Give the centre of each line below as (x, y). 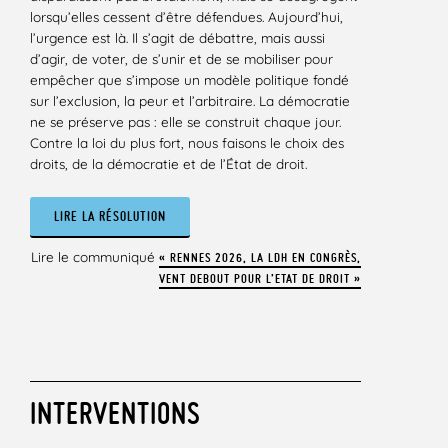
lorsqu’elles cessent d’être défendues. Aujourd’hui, (186, 16)
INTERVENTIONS (115, 412)
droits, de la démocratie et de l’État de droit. (168, 163)
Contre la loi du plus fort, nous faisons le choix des (187, 142)
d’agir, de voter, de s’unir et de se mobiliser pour (181, 58)
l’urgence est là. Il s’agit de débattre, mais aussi (177, 37)
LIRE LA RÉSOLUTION (110, 216)
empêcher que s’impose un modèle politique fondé (189, 79)
